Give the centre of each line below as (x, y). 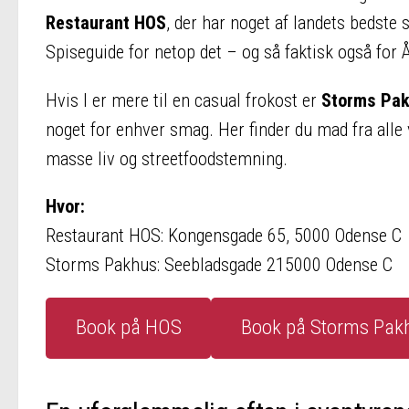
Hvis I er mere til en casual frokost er (184, 100)
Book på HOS (128, 328)
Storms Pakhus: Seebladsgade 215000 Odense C (219, 264)
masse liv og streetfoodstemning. (167, 158)
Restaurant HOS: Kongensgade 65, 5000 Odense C (224, 235)
